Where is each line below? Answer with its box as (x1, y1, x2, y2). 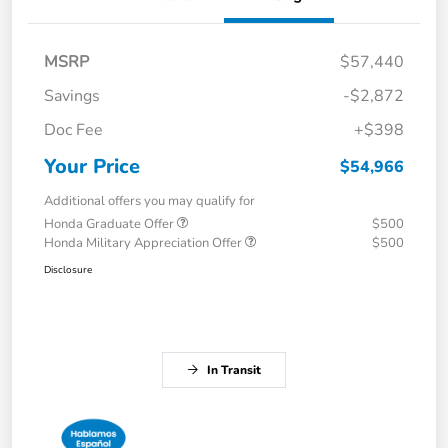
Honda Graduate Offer (44, 215, 177, 234)
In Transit (207, 362, 261, 379)
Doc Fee (44, 119, 103, 142)
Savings (44, 85, 100, 108)
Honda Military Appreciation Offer (44, 234, 245, 253)
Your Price (44, 153, 140, 181)
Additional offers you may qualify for (44, 192, 255, 211)
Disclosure (44, 263, 92, 278)
